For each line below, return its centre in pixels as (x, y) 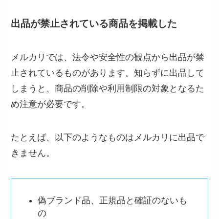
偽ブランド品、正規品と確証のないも (113, 201)
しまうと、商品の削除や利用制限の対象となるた (108, 89)
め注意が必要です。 (51, 104)
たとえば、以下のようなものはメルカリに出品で (108, 138)
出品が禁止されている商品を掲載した (94, 23)
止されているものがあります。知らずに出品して (108, 73)
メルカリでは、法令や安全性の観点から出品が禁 (108, 57)
